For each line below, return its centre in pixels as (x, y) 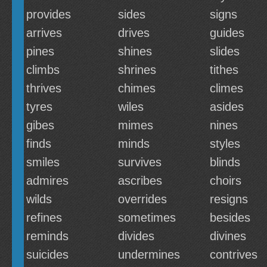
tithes (224, 70)
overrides (142, 199)
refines (44, 218)
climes (226, 88)
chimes (137, 88)
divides (136, 236)
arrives (44, 33)
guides (227, 33)
